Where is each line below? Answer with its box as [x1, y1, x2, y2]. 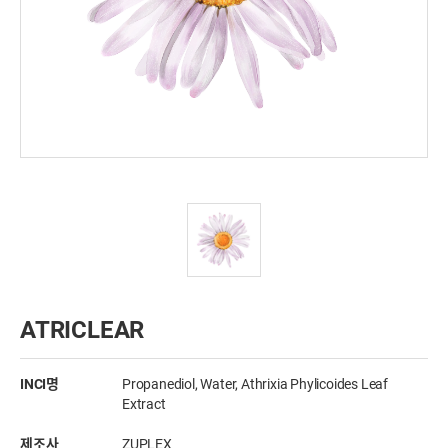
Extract [122, 396, 166, 412]
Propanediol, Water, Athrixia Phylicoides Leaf [122, 376, 389, 392]
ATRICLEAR [20, 316, 145, 344]
